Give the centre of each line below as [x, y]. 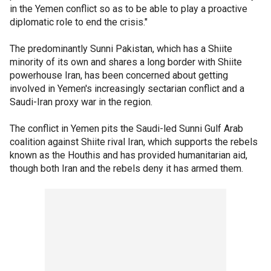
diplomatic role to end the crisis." [79, 22]
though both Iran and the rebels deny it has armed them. [126, 168]
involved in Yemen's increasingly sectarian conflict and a [127, 88]
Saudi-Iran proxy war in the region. [81, 102]
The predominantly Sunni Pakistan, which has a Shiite [121, 48]
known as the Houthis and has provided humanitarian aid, [129, 155]
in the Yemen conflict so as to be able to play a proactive [129, 8]
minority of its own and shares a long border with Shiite [126, 62]
